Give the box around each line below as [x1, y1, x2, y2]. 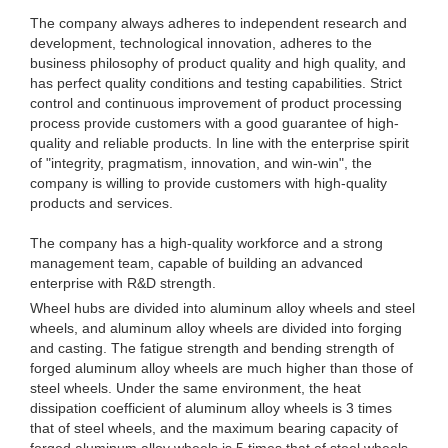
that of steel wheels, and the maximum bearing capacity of [30, 420, 398, 436]
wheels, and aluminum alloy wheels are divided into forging [30, 320, 402, 336]
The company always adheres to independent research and [30, 15, 407, 31]
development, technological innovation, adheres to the [30, 35, 372, 51]
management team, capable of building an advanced [30, 255, 363, 271]
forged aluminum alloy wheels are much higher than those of [30, 360, 413, 376]
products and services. [30, 195, 173, 211]
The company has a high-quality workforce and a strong [30, 235, 383, 251]
